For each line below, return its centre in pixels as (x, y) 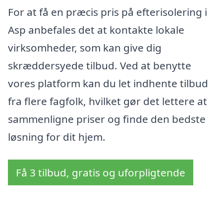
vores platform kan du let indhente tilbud (108, 83)
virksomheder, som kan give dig (85, 48)
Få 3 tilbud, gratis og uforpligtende (101, 173)
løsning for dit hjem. (57, 137)
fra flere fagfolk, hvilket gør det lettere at (108, 101)
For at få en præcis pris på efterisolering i (108, 12)
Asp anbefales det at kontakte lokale (96, 30)
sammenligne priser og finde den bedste (107, 119)
